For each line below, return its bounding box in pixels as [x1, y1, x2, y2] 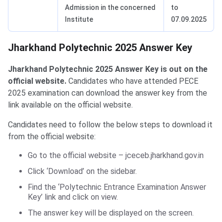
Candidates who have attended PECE [66, 76, 198, 86]
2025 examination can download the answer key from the [8, 88, 207, 98]
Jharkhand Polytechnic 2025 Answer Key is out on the [8, 64, 208, 74]
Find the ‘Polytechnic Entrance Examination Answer [28, 182, 206, 192]
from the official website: [8, 132, 96, 142]
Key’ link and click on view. [28, 192, 118, 202]
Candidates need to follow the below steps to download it [8, 120, 213, 130]
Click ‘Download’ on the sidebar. [28, 166, 137, 176]
